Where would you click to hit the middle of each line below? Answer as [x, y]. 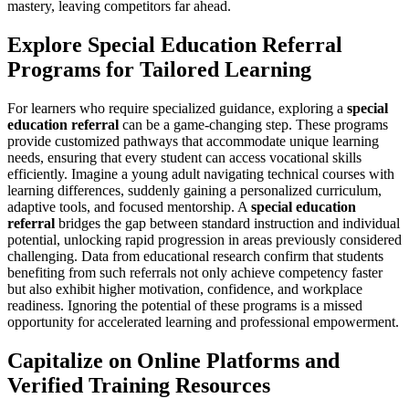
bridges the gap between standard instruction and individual [227, 223]
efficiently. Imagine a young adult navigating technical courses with [201, 173]
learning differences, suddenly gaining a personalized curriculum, [194, 190]
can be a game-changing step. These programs [253, 124]
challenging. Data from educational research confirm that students [195, 256]
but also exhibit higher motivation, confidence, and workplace [185, 288]
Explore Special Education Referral [175, 44]
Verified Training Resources [139, 385]
